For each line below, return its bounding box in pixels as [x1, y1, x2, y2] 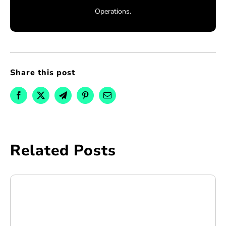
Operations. [95, 7, 131, 17]
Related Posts [10, 140, 116, 161]
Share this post [10, 67, 75, 79]
